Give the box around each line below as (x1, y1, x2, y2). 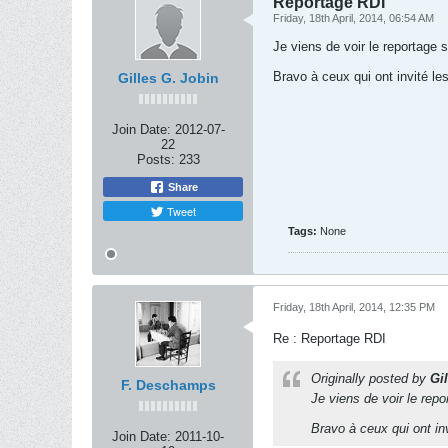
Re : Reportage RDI (273, 331, 386, 346)
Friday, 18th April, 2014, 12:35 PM (273, 301, 435, 313)
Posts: (136, 152, 175, 167)
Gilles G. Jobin (117, 70, 219, 86)
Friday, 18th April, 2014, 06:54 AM (273, 12, 434, 24)
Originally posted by (311, 371, 430, 386)
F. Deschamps (120, 377, 216, 393)
